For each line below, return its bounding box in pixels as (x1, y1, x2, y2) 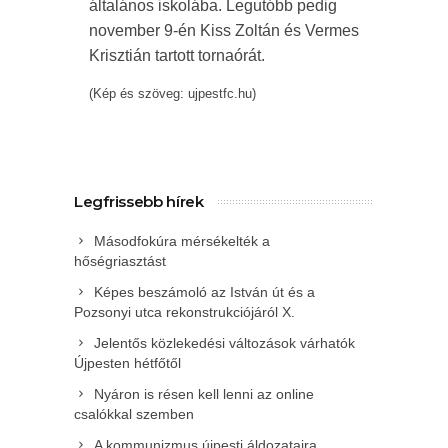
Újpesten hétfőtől (74, 355, 181, 372)
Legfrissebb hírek (74, 192, 204, 212)
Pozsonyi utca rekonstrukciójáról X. (74, 304, 295, 321)
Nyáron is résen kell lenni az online (94, 386, 314, 403)
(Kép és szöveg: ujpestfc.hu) (89, 86, 256, 102)
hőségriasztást (74, 253, 166, 270)
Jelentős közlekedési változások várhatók (94, 335, 355, 352)
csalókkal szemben (74, 406, 194, 423)
